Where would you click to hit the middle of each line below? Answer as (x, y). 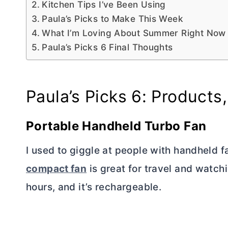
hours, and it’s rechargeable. (94, 187)
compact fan (56, 169)
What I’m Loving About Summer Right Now (134, 33)
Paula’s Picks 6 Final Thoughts (107, 47)
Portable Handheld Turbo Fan (116, 126)
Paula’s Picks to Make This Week (112, 19)
